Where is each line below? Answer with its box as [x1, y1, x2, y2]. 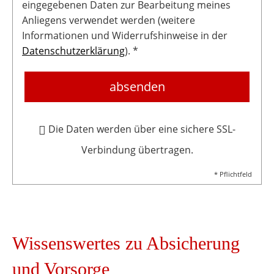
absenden [109, 78, 165, 95]
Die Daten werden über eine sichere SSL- [48, 122, 235, 136]
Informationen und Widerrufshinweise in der [22, 29, 228, 43]
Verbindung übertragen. [81, 143, 193, 157]
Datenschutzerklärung [22, 44, 125, 58]
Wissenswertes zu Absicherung [12, 233, 240, 254]
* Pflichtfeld [214, 169, 252, 179]
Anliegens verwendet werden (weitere [22, 13, 195, 28]
